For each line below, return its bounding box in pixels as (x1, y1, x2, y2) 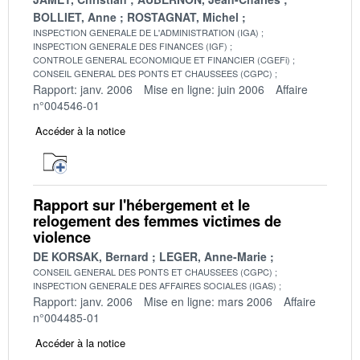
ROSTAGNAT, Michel (127, 8, 239, 25)
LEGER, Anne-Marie (159, 247, 267, 264)
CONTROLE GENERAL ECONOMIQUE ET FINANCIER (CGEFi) (33, 52, 290, 66)
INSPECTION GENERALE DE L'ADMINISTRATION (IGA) (33, 25, 259, 39)
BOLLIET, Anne (33, 8, 117, 25)
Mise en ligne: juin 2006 (144, 80, 264, 97)
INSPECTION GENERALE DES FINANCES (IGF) (33, 39, 227, 52)
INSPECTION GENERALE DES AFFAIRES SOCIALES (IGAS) (33, 278, 276, 292)
